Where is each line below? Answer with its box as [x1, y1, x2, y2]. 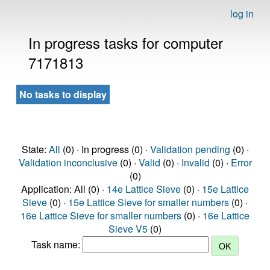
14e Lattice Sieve [107, 182, 181, 196]
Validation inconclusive [18, 155, 118, 169]
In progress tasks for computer [28, 32, 223, 53]
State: [21, 142, 49, 156]
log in [230, 7, 254, 20]
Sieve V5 [108, 222, 148, 236]
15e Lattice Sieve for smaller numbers [68, 195, 229, 209]
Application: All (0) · [21, 182, 107, 196]
